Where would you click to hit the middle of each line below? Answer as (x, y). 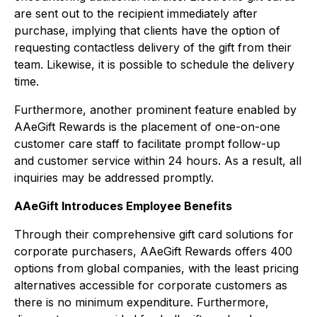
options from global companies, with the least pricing (156, 268)
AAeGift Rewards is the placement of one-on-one (147, 127)
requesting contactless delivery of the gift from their (153, 47)
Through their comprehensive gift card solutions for (154, 234)
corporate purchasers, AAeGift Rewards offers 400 (153, 251)
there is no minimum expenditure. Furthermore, (142, 302)
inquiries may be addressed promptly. (114, 178)
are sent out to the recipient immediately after (136, 13)
